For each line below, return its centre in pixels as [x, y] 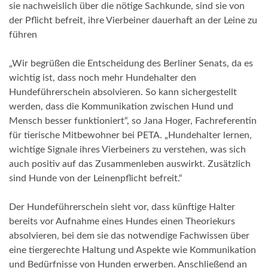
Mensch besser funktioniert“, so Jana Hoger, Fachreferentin [133, 121]
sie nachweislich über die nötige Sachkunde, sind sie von [127, 6]
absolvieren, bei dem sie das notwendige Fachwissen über [129, 236]
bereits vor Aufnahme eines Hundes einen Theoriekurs [122, 222]
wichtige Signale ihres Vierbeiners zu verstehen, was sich [127, 150]
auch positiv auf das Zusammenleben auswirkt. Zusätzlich [130, 164]
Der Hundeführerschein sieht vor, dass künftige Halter [122, 207]
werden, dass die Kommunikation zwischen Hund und [121, 107]
